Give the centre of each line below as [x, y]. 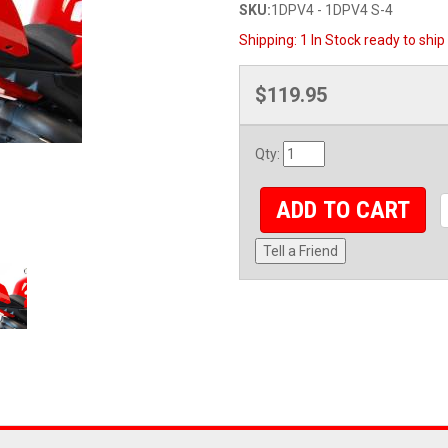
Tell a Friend [300, 251]
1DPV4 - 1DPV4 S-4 [332, 10]
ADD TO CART [343, 210]
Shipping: [269, 40]
